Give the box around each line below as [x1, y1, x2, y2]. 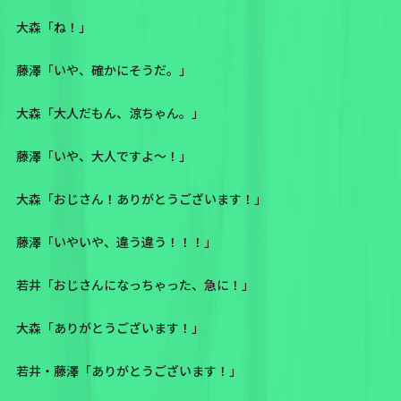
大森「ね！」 [15, 18, 91, 37]
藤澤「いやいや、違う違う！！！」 [15, 233, 217, 252]
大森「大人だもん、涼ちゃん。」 [15, 104, 204, 123]
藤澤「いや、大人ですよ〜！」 [15, 147, 192, 166]
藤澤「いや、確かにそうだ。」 [15, 61, 192, 80]
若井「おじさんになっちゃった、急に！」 [15, 276, 254, 294]
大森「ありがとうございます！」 [15, 319, 204, 337]
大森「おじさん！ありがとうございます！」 [15, 190, 267, 209]
